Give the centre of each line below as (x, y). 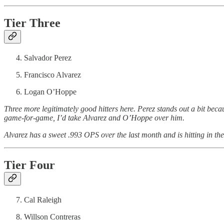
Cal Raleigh (43, 199)
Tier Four (29, 165)
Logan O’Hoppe (50, 91)
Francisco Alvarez (52, 74)
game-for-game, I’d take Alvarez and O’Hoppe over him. (94, 117)
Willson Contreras (52, 216)
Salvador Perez (48, 57)
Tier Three (32, 23)
